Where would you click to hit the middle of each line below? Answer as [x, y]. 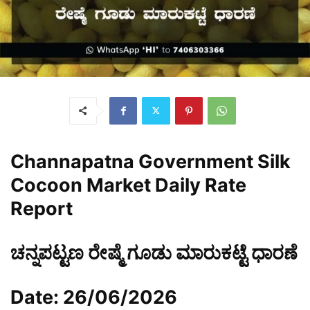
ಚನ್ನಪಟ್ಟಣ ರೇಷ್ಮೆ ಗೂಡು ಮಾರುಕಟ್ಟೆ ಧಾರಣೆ [154, 253]
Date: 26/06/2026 [94, 297]
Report [42, 208]
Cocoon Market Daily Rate [128, 185]
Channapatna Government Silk [151, 161]
